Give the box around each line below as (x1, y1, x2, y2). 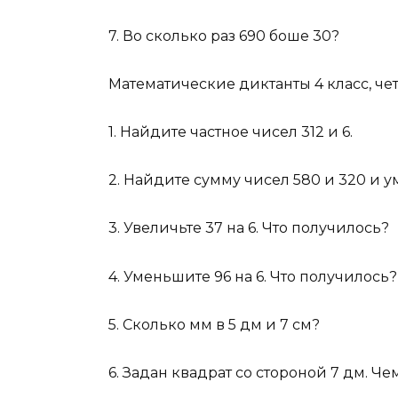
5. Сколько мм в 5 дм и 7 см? (108, 315, 320, 333)
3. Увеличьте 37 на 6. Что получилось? (108, 219, 389, 237)
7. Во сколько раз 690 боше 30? (108, 27, 339, 44)
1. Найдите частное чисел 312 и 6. (108, 123, 353, 141)
